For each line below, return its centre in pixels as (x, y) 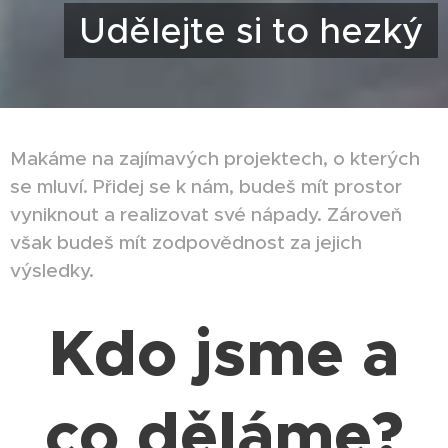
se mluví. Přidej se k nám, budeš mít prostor (206, 186)
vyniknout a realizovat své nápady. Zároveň (206, 214)
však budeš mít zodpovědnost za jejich (186, 242)
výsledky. (52, 270)
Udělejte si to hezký (251, 30)
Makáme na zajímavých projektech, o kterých (215, 158)
